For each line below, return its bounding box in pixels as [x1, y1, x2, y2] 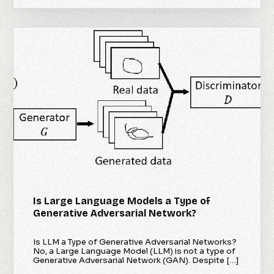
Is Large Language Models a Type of [33, 195, 211, 207]
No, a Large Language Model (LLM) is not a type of [33, 246, 236, 257]
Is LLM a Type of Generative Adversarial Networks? [33, 237, 237, 248]
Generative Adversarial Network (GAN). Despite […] [33, 255, 239, 266]
